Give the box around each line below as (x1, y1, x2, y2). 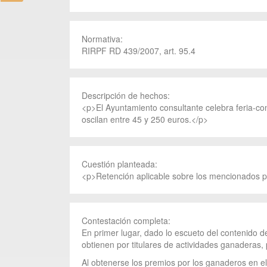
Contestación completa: (82, 215, 173, 226)
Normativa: (82, 33, 125, 45)
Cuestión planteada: (82, 158, 160, 170)
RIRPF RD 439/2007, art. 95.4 (82, 45, 195, 57)
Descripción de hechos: (82, 89, 172, 101)
